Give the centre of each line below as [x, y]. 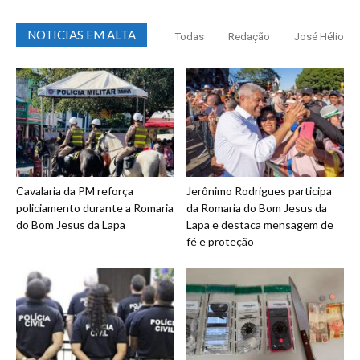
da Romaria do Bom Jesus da [256, 207]
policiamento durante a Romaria [95, 207]
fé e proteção [220, 241]
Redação [249, 36]
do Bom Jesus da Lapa [71, 224]
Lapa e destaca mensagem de [260, 224]
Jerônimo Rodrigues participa [259, 190]
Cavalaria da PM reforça [75, 190]
